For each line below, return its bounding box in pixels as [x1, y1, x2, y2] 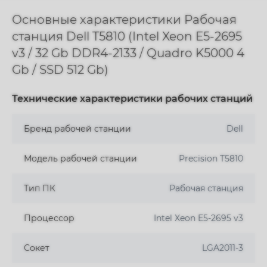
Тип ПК [24, 183, 55, 194]
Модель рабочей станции [24, 153, 137, 164]
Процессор [24, 213, 74, 223]
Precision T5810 [179, 153, 243, 164]
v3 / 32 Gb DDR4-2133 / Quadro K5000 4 [12, 46, 244, 60]
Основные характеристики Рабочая [12, 13, 237, 27]
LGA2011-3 [202, 243, 243, 253]
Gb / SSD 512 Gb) [12, 63, 108, 77]
